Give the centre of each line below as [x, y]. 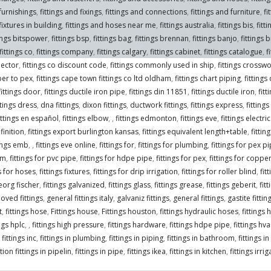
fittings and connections [146, 12]
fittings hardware [136, 225]
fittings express [216, 105]
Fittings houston [129, 212]
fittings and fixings [70, 12]
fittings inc [19, 238]
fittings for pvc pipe [43, 158]
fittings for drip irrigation [135, 172]
